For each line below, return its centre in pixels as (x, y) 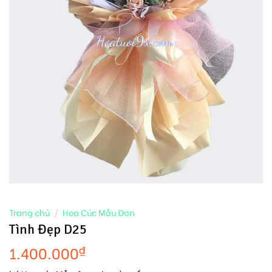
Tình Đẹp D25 (48, 229)
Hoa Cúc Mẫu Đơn (99, 212)
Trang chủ (29, 212)
